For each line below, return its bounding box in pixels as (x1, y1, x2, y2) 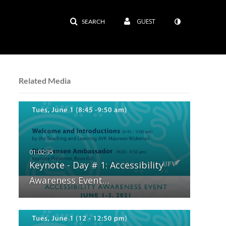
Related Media (18, 75, 71, 85)
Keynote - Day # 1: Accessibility (29, 159, 163, 172)
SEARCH (82, 18, 105, 25)
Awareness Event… (29, 174, 109, 187)
